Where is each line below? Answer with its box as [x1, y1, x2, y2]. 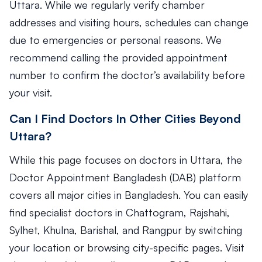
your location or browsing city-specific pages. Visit [9, 241, 244, 254]
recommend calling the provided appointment [9, 51, 227, 64]
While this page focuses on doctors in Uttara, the [9, 153, 242, 166]
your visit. [9, 86, 52, 99]
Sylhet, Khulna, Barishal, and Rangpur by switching [9, 223, 242, 236]
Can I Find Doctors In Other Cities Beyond [9, 111, 241, 126]
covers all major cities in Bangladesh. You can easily [9, 188, 248, 201]
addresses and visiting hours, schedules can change [9, 16, 249, 29]
